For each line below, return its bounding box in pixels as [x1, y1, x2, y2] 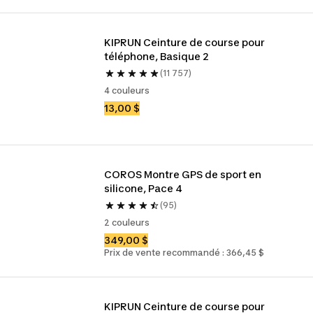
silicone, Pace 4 [104, 182, 183, 194]
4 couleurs [104, 85, 150, 96]
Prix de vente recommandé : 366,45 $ [104, 247, 265, 258]
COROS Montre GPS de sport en [104, 168, 262, 180]
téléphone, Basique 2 [104, 50, 210, 62]
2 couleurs [104, 217, 150, 228]
